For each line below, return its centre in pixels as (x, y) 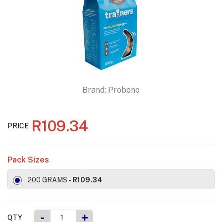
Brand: (94, 90)
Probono (124, 90)
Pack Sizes (28, 160)
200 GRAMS (48, 180)
